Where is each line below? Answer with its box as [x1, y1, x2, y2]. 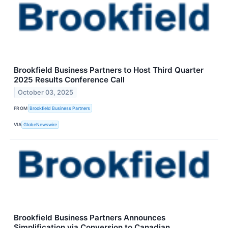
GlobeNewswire [23, 122, 58, 128]
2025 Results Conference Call [14, 75, 125, 85]
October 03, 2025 [18, 89, 74, 97]
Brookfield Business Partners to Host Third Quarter [14, 65, 204, 75]
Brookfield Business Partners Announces [14, 212, 165, 222]
